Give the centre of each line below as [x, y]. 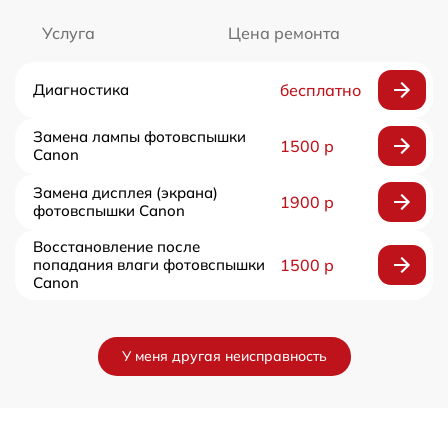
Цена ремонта [283, 33]
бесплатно [320, 90]
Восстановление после [116, 246]
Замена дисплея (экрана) [125, 192]
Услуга [68, 33]
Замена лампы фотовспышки [139, 136]
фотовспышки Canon [109, 210]
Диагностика [81, 89]
